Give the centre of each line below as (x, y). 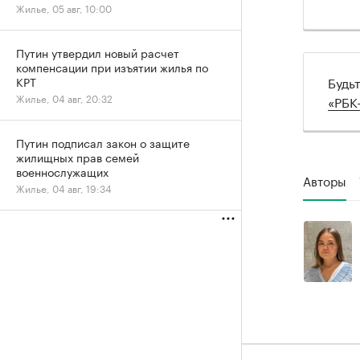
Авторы (325, 180)
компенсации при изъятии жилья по (112, 67)
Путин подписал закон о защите (103, 142)
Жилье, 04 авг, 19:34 (64, 188)
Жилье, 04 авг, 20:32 (64, 98)
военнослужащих (62, 171)
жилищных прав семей (78, 157)
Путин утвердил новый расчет (98, 52)
